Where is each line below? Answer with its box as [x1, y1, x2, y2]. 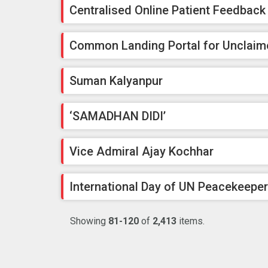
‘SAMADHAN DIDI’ [69, 109, 166, 124]
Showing [70, 215, 108, 227]
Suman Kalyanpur [69, 74, 163, 89]
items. [176, 215, 205, 227]
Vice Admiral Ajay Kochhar [69, 144, 214, 159]
